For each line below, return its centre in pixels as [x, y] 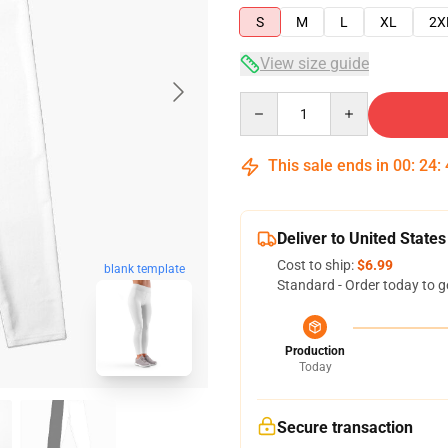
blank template [144, 268]
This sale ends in [328, 165]
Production [315, 351]
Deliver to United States [361, 238]
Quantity [266, 101]
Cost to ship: [317, 265]
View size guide [314, 63]
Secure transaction [345, 427]
